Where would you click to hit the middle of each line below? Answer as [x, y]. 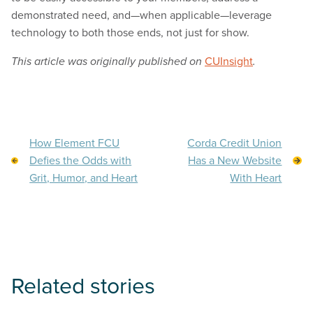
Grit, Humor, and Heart [84, 178]
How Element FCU [75, 143]
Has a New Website [235, 160]
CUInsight [229, 61]
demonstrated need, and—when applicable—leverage [141, 15]
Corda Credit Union [235, 143]
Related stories [83, 286]
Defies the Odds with [81, 160]
